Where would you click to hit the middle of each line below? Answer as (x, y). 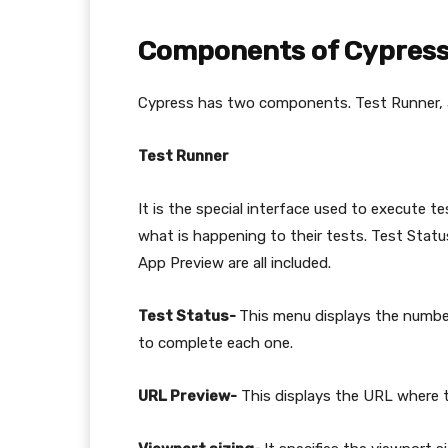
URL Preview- (187, 396)
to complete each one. (215, 343)
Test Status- (188, 316)
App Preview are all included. (234, 263)
